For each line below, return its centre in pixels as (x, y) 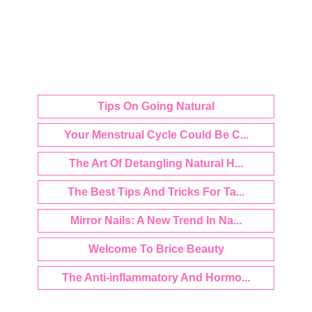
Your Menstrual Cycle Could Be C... (156, 135)
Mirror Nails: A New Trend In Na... (156, 220)
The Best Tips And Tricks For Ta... (156, 192)
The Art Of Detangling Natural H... (156, 163)
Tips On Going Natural (156, 106)
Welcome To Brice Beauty (156, 249)
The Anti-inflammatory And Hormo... (156, 278)
